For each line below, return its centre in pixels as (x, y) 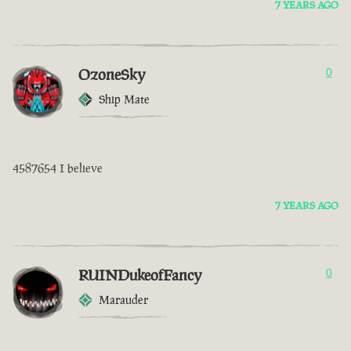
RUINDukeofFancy (140, 275)
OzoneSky (112, 75)
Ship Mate (124, 100)
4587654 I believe (58, 168)
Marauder (123, 300)
